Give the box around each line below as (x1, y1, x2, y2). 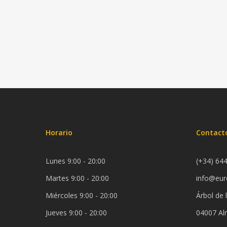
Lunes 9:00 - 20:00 (46, 156, 105, 166)
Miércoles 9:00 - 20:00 (46, 191, 118, 200)
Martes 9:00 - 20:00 (46, 173, 109, 183)
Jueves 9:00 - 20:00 (46, 208, 107, 217)
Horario (46, 128, 72, 137)
